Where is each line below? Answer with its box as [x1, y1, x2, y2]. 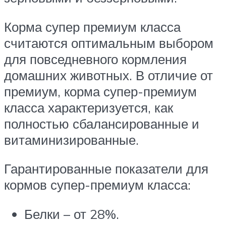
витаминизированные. [4, 131, 139, 148]
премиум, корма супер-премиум [4, 83, 197, 99]
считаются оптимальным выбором [4, 34, 213, 51]
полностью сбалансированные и [4, 115, 199, 132]
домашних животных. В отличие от [4, 67, 213, 83]
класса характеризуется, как [4, 99, 173, 116]
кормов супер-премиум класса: [4, 177, 191, 193]
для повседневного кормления [4, 50, 187, 67]
